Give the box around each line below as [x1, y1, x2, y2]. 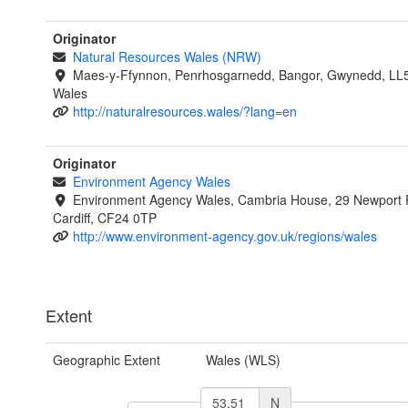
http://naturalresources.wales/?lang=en [72, 102, 297, 121]
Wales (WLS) [205, 351, 280, 370]
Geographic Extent [53, 351, 160, 370]
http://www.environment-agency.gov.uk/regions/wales [72, 227, 377, 246]
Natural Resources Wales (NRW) [72, 47, 261, 66]
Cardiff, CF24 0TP [53, 209, 157, 228]
